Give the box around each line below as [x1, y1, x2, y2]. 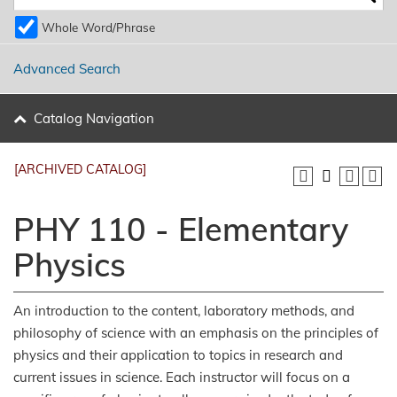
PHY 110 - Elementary [13, 209, 348, 249]
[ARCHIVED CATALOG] [14, 161, 146, 177]
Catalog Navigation [33, 110, 154, 127]
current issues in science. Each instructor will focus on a [13, 368, 350, 385]
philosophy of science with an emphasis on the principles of [13, 323, 378, 341]
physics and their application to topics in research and [13, 346, 343, 363]
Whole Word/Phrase [42, 19, 155, 35]
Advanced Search [13, 60, 121, 78]
